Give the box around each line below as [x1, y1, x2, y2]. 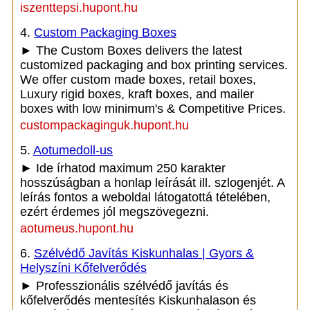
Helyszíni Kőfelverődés [20, 261, 147, 275]
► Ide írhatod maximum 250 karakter [20, 161, 226, 175]
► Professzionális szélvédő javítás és [20, 279, 228, 293]
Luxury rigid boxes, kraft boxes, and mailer [20, 87, 254, 101]
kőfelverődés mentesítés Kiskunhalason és [20, 293, 256, 307]
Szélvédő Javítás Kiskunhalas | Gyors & [34, 246, 254, 260]
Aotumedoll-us [33, 143, 113, 157]
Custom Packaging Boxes [34, 26, 176, 39]
